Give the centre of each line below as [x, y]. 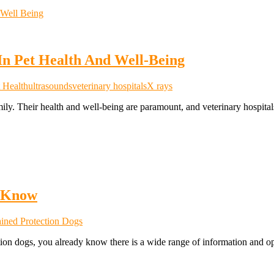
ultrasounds [50, 86]
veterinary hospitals [109, 86]
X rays [160, 86]
